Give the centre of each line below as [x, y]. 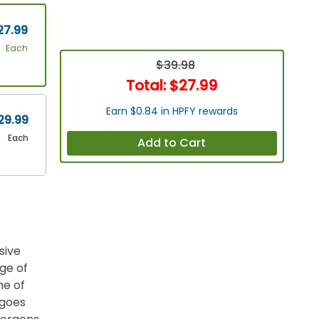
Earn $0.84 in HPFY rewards [172, 111]
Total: [148, 85]
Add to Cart [172, 143]
